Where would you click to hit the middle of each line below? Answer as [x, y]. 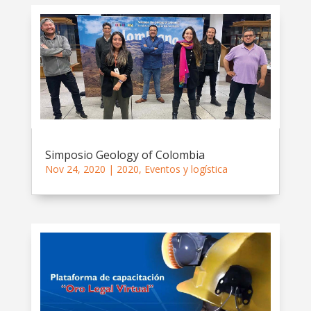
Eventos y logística [186, 169]
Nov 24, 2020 [75, 169]
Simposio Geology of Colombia [125, 155]
